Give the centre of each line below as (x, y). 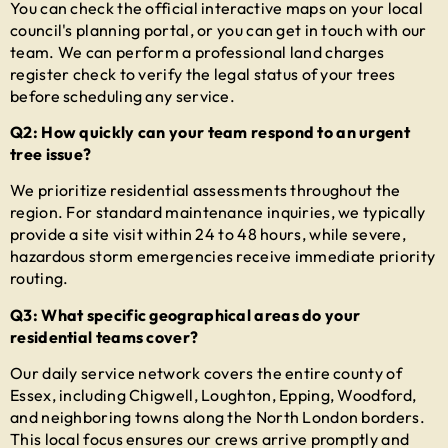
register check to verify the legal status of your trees (203, 73)
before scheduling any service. (123, 95)
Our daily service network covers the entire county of (206, 373)
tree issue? (51, 154)
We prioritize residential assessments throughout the (205, 190)
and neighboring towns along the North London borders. (217, 417)
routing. (39, 278)
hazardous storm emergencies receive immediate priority (223, 256)
